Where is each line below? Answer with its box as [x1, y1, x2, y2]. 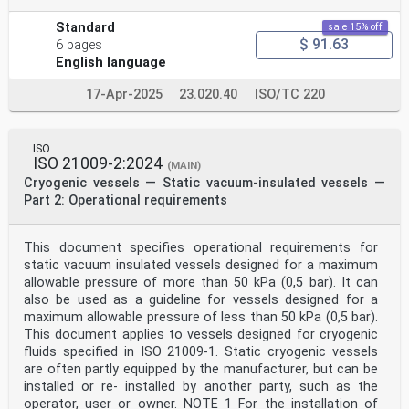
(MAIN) [167, 159, 201, 172]
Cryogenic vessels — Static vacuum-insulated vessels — [24, 174, 385, 191]
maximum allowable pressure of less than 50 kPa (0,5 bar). [24, 309, 378, 325]
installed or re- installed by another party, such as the [24, 378, 378, 394]
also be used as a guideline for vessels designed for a [24, 291, 378, 308]
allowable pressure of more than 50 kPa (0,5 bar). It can [24, 274, 378, 290]
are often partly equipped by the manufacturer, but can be [24, 361, 378, 377]
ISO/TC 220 [254, 86, 325, 102]
